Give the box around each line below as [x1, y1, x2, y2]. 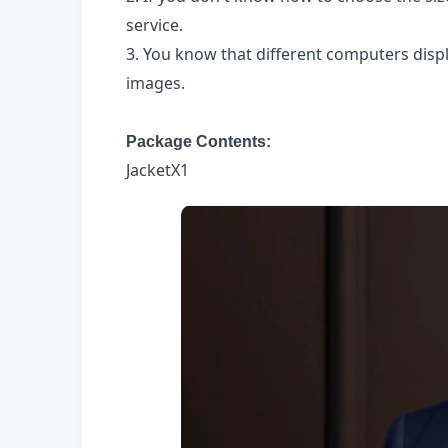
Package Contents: [126, 132, 271, 150]
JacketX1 [126, 158, 189, 181]
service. [126, 13, 183, 36]
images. [126, 71, 185, 94]
